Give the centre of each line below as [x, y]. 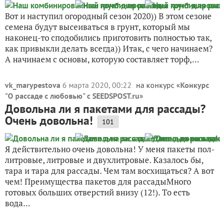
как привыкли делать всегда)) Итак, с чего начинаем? [109, 48]
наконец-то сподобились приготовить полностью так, [108, 38]
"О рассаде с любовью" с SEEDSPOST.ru [72, 96]
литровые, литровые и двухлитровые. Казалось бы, [104, 160]
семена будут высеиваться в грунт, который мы [97, 27]
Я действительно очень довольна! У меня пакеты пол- [110, 149]
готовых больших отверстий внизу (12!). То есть [97, 192]
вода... [18, 203]
